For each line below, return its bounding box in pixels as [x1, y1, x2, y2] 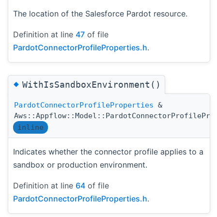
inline [17, 123, 44, 132]
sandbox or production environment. [13, 160, 147, 170]
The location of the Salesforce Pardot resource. [13, 9, 187, 19]
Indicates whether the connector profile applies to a [13, 147, 203, 157]
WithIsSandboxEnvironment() [22, 79, 161, 90]
